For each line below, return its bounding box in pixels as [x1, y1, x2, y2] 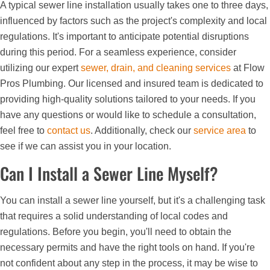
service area [193, 125, 246, 136]
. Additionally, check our [90, 125, 193, 136]
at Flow [231, 63, 265, 74]
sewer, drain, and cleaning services [81, 63, 231, 74]
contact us [47, 125, 90, 136]
